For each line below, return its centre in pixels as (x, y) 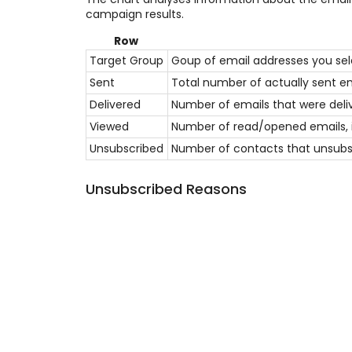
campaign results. (134, 14)
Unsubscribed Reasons (166, 189)
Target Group (126, 60)
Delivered (115, 104)
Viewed (109, 126)
